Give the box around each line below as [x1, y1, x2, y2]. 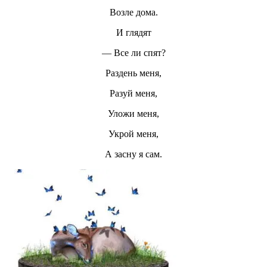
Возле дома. [109, 7, 158, 18]
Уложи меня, [108, 108, 159, 119]
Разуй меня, [110, 88, 157, 99]
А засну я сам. [105, 149, 162, 160]
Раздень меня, [105, 68, 162, 79]
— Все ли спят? [101, 48, 166, 58]
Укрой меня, [108, 129, 159, 139]
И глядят [116, 27, 151, 38]
